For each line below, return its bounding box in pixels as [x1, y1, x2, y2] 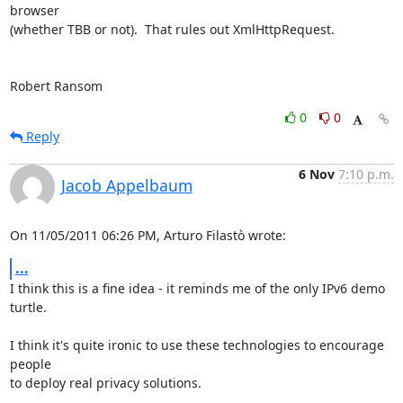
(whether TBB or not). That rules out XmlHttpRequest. [9, 21, 335, 38]
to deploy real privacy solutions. [9, 374, 201, 391]
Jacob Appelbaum [60, 175, 193, 196]
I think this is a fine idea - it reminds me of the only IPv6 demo [9, 280, 385, 297]
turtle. [9, 299, 47, 316]
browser [9, 2, 59, 19]
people [9, 355, 51, 372]
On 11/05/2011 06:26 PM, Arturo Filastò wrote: [9, 227, 286, 244]
